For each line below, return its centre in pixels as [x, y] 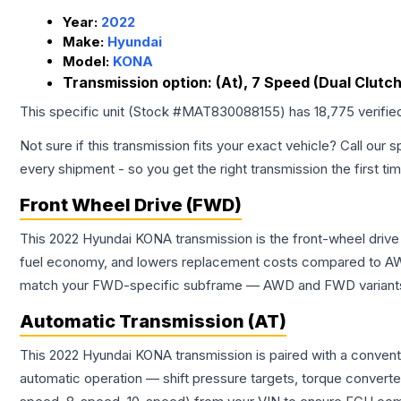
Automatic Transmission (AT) [153, 322]
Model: [88, 62]
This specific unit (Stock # [101, 112]
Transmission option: [139, 83]
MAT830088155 [231, 112]
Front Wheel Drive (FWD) [131, 205]
